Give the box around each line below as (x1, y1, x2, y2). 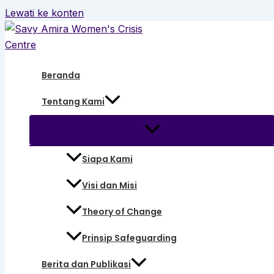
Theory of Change (82, 206, 162, 218)
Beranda (42, 69, 80, 81)
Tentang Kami (42, 95, 105, 108)
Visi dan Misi (82, 179, 137, 192)
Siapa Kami (82, 153, 133, 166)
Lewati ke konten (5, 7, 84, 19)
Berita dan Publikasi (42, 258, 131, 271)
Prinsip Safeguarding (82, 232, 177, 245)
